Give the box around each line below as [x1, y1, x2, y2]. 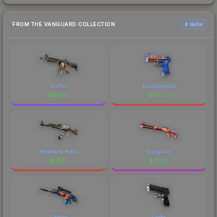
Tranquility [145, 148, 172, 155]
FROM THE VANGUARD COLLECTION [12, 21, 115, 28]
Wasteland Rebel [39, 148, 77, 155]
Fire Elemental [142, 83, 175, 89]
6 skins [185, 21, 202, 27]
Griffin [50, 83, 66, 89]
